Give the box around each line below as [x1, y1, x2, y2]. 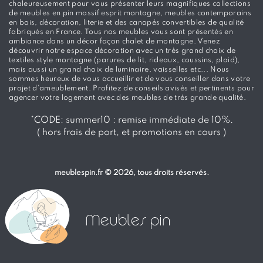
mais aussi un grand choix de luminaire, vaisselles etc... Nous [9, 66, 230, 74]
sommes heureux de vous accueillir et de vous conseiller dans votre [9, 75, 251, 83]
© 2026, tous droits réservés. [104, 169, 209, 177]
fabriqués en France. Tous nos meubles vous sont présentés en [9, 28, 234, 36]
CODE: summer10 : [33, 116, 118, 126]
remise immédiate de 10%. [117, 116, 233, 126]
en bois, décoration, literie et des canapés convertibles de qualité [9, 19, 244, 27]
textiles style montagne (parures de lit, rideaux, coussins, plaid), [9, 56, 240, 65]
